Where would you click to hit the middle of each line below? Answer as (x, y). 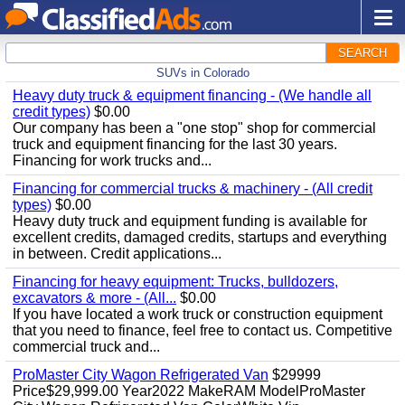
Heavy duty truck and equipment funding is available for (190, 221)
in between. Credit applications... (117, 254)
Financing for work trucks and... (112, 160)
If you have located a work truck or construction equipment (198, 314)
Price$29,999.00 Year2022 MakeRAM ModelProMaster (189, 391)
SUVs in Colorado (202, 73)
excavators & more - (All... (94, 298)
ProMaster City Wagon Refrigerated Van (141, 375)
